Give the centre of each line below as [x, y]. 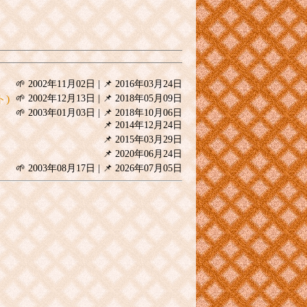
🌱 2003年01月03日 [56, 113]
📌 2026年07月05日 [143, 169]
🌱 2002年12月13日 [56, 99]
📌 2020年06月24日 [143, 154]
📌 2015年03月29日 [143, 140]
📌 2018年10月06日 [143, 113]
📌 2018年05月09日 [143, 99]
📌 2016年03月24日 [143, 84]
